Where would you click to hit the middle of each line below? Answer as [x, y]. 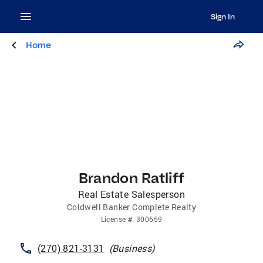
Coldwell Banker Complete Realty [131, 207]
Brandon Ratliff [131, 178]
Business [132, 248]
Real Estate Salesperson [131, 194]
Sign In [222, 16]
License [113, 219]
